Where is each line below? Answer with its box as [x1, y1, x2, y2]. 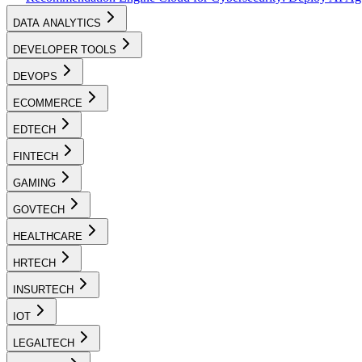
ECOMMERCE [13, 96, 82, 109]
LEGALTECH [13, 336, 74, 349]
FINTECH [13, 149, 58, 162]
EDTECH [13, 123, 56, 136]
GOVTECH [13, 203, 65, 216]
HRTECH [13, 256, 56, 269]
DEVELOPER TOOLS [13, 43, 116, 56]
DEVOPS [13, 69, 57, 82]
